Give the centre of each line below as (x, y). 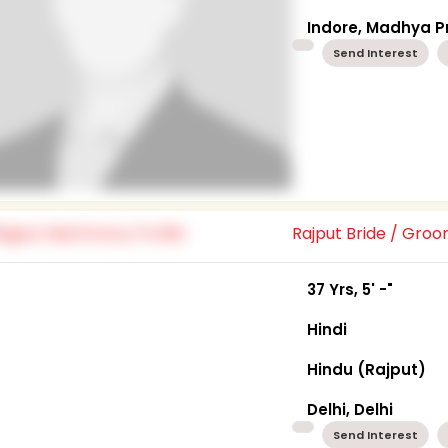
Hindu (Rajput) (367, 369)
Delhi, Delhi (350, 409)
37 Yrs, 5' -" (350, 289)
